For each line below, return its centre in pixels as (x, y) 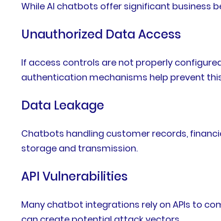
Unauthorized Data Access (101, 34)
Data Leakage (63, 105)
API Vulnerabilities (75, 176)
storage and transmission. (80, 148)
